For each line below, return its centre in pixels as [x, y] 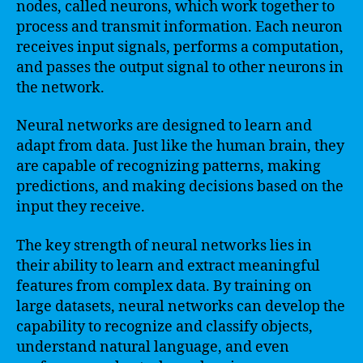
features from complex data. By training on [164, 286]
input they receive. [81, 207]
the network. [60, 88]
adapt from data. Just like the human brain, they [180, 146]
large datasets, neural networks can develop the [181, 306]
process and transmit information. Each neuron [179, 27]
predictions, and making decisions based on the [180, 187]
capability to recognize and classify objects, [164, 327]
